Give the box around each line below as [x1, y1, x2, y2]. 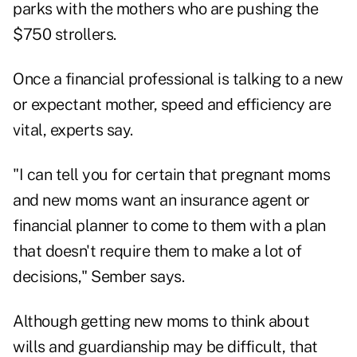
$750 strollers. [13, 25, 116, 45]
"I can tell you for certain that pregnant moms [13, 165, 330, 185]
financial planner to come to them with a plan [13, 216, 326, 236]
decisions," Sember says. [13, 267, 184, 287]
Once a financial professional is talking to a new [13, 69, 343, 89]
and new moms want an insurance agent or [13, 190, 310, 210]
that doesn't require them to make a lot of [13, 241, 301, 261]
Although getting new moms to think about [13, 312, 309, 331]
